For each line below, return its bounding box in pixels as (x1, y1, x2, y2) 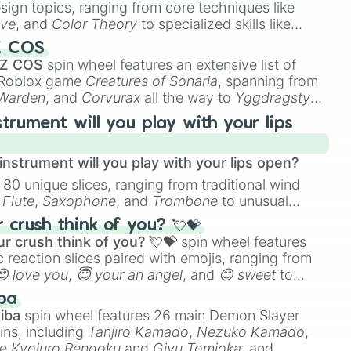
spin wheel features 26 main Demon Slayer (20, 307, 300, 324)
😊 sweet (219, 266, 277, 283)
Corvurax (81, 89, 141, 106)
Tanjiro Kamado (88, 324, 190, 340)
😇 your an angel (76, 266, 183, 283)
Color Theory (52, 16, 138, 32)
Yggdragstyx (235, 89, 318, 106)
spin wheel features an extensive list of (43, 56, 297, 73)
